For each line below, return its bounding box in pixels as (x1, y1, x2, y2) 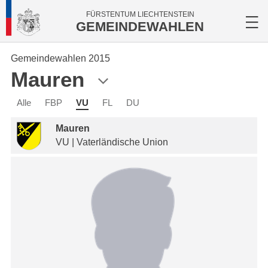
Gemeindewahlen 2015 (11, 53, 110, 63)
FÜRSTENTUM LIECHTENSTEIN (86, 10, 194, 19)
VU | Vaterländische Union (56, 137, 168, 147)
